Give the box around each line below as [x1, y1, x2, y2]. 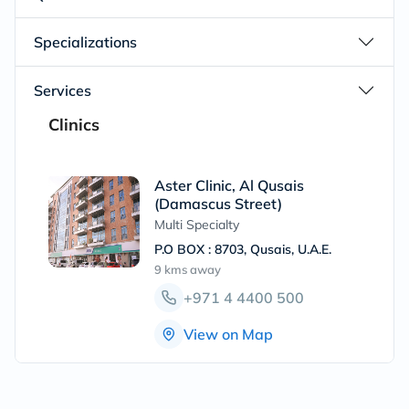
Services [34, 81, 91, 100]
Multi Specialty [154, 216, 239, 233]
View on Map [184, 324, 273, 343]
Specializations [34, 33, 137, 51]
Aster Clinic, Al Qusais [154, 176, 304, 194]
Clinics [48, 114, 100, 135]
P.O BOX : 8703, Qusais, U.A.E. [154, 241, 331, 257]
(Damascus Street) [154, 194, 282, 213]
